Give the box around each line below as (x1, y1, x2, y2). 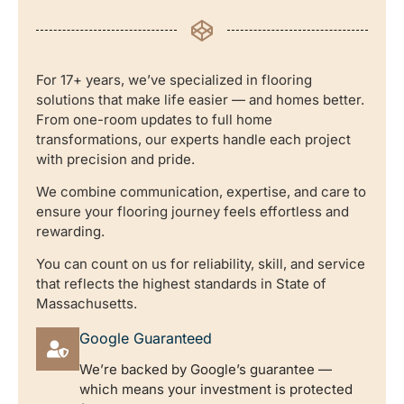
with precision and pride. (36, 150, 195, 168)
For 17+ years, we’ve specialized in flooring (36, 70, 312, 88)
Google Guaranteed (79, 328, 212, 347)
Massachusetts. (36, 295, 137, 313)
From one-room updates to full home (36, 110, 272, 128)
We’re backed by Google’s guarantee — (79, 360, 332, 378)
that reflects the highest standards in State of (36, 275, 326, 293)
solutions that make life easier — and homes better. (36, 90, 364, 108)
